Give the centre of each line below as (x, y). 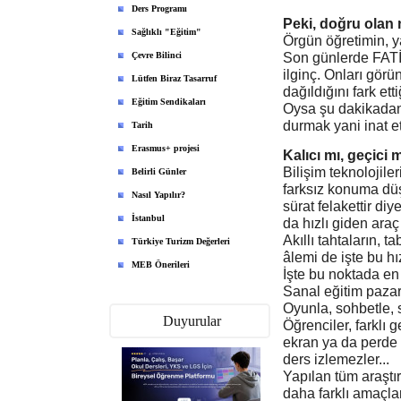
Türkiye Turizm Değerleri (181, 241)
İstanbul (148, 218)
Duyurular (192, 321)
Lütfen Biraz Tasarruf (174, 78)
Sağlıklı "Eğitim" (166, 32)
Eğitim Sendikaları (169, 102)
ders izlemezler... (336, 359)
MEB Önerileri (161, 264)
